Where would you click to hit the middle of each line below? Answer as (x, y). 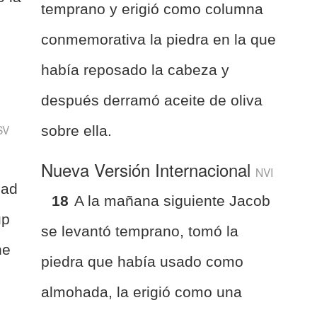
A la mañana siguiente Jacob (173, 200)
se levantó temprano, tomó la (140, 231)
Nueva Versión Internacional (149, 169)
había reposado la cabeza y (136, 69)
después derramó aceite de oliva (152, 100)
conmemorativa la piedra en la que (159, 39)
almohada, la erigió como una (142, 292)
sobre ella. (77, 130)
